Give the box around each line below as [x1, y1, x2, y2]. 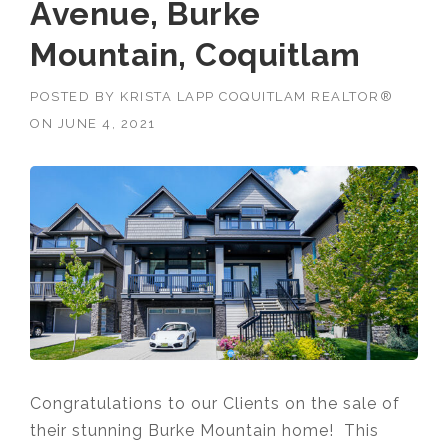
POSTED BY [30, 88, 120, 104]
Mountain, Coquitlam [30, 35, 361, 73]
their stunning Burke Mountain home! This [30, 420, 379, 440]
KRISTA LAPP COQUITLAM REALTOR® [120, 88, 393, 104]
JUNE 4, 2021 [57, 115, 156, 131]
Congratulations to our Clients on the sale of [30, 393, 400, 413]
